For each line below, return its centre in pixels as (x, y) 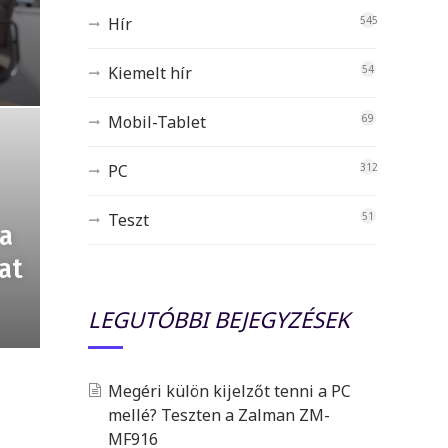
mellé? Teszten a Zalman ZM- (219, 414)
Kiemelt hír (150, 72)
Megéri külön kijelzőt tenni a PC (229, 390)
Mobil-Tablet (157, 121)
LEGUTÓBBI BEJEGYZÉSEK (219, 318)
